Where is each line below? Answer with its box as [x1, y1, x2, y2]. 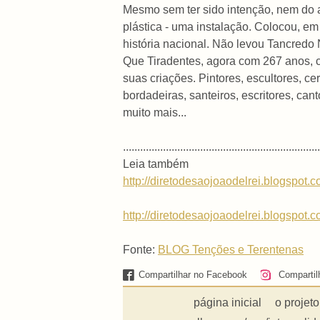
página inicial [194, 296, 262, 309]
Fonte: [123, 244, 158, 256]
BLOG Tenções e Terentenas [158, 244, 304, 256]
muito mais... [123, 106, 186, 119]
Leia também [123, 158, 189, 171]
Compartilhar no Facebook [139, 269, 248, 280]
